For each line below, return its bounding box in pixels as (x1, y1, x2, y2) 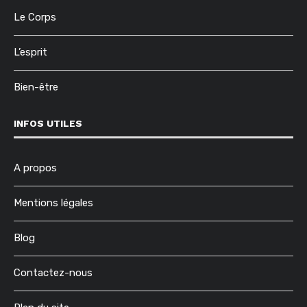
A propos (14, 161, 57, 174)
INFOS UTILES (14, 117, 82, 129)
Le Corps (14, 10, 56, 23)
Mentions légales (14, 196, 93, 209)
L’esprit (14, 45, 47, 58)
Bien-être (14, 80, 58, 93)
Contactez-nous (14, 266, 93, 279)
